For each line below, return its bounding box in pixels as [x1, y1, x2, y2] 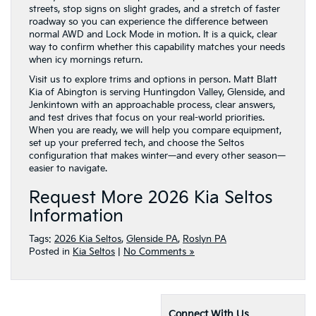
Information [29, 206, 123, 226]
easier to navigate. [29, 163, 107, 174]
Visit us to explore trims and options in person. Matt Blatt [29, 74, 277, 85]
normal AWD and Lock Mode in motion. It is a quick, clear [29, 29, 277, 40]
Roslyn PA [183, 233, 226, 245]
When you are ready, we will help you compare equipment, [29, 125, 281, 136]
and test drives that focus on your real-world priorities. [29, 112, 265, 123]
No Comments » [123, 246, 195, 257]
